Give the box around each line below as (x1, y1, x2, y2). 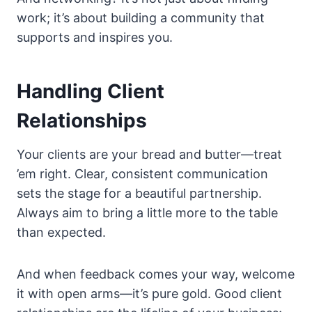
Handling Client (17, 79, 164, 104)
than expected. (17, 225, 106, 240)
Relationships (17, 109, 147, 133)
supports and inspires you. (17, 30, 173, 45)
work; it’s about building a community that (17, 10, 265, 26)
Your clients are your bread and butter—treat (17, 147, 282, 162)
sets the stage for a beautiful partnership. (17, 186, 262, 201)
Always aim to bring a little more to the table (17, 205, 278, 221)
